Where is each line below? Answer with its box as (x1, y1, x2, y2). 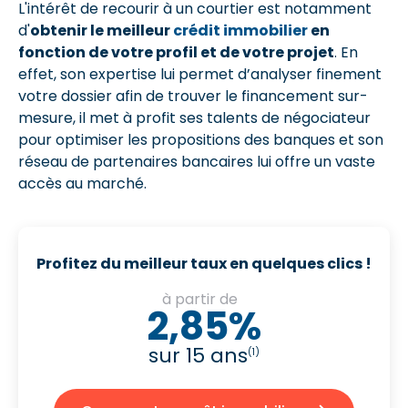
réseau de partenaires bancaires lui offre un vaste (18, 150, 375, 172)
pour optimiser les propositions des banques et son (18, 128, 383, 150)
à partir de (162, 288, 241, 310)
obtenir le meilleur (30, 19, 173, 41)
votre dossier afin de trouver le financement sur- (18, 85, 368, 107)
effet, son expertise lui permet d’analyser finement (18, 63, 382, 85)
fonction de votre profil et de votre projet (18, 41, 334, 63)
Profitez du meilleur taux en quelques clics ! (36, 252, 372, 274)
